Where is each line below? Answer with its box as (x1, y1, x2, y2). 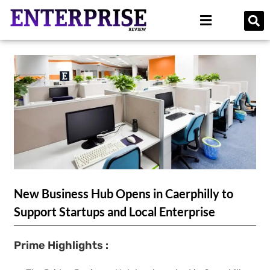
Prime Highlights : (14, 238, 109, 252)
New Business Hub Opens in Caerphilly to (14, 186, 234, 201)
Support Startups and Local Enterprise (14, 204, 216, 219)
